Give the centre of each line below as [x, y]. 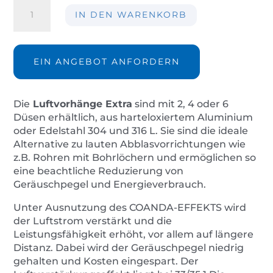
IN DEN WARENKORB [131, 15]
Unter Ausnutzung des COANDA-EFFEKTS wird [130, 208]
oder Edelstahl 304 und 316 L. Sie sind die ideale [131, 131]
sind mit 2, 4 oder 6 [181, 104]
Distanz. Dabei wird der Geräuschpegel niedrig [129, 248]
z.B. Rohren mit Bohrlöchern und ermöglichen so [135, 158]
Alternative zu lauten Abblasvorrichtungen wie [130, 144]
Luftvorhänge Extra [81, 104]
